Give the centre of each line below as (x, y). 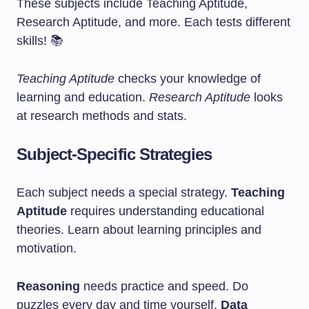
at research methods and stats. (102, 116)
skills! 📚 (40, 41)
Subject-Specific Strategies (114, 154)
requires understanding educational (166, 211)
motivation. (47, 248)
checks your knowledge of (188, 79)
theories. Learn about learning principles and (139, 230)
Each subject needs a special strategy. (124, 192)
